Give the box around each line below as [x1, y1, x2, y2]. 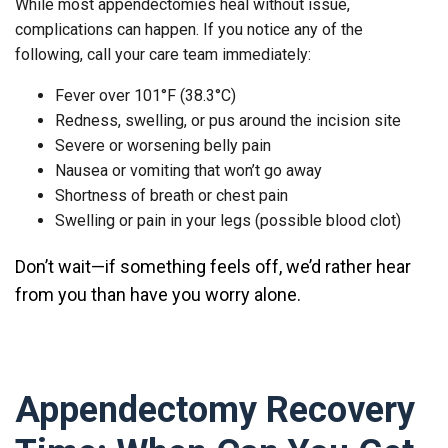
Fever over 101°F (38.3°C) [55, 85, 236, 105]
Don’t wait [15, 255, 91, 277]
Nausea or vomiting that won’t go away [55, 160, 322, 180]
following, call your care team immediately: [15, 44, 311, 64]
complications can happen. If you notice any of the [15, 19, 363, 39]
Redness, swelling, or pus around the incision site [55, 110, 401, 130]
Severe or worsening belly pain [55, 135, 271, 155]
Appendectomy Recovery [15, 388, 415, 431]
